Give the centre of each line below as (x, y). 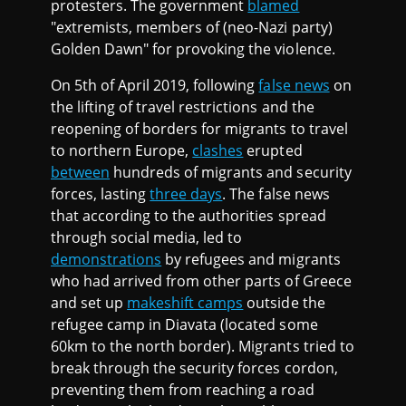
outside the (284, 302)
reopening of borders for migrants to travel (199, 128)
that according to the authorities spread (188, 215)
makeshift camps (185, 302)
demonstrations (106, 259)
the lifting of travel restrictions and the (183, 106)
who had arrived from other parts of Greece (201, 280)
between (81, 172)
